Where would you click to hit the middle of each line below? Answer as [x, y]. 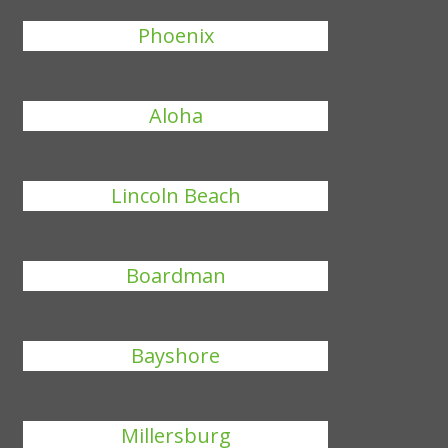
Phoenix [175, 35]
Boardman [175, 275]
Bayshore [176, 355]
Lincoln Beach [175, 195]
